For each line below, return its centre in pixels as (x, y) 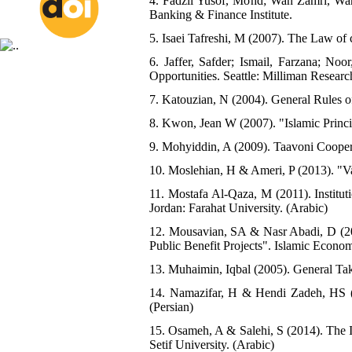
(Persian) (171, 307)
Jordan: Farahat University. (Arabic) (238, 208)
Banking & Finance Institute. (221, 15)
